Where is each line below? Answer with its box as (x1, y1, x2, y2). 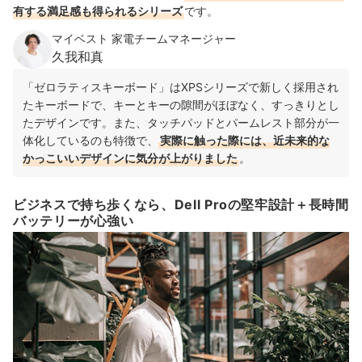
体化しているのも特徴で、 (23, 133, 158, 148)
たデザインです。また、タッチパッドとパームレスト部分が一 (23, 116, 339, 130)
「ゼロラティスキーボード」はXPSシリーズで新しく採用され (23, 80, 339, 95)
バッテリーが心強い (13, 213, 134, 229)
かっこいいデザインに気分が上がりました (23, 151, 238, 166)
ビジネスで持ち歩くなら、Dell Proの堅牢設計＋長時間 (13, 196, 349, 213)
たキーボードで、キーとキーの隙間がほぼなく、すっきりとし (23, 98, 339, 112)
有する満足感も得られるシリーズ (13, 4, 183, 19)
